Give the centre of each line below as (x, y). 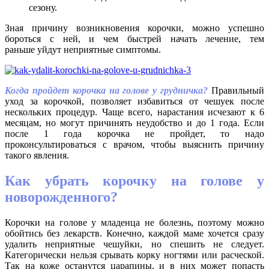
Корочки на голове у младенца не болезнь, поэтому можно (134, 223)
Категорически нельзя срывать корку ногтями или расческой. (134, 255)
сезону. (43, 8)
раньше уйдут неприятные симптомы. (83, 50)
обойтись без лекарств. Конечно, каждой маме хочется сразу (134, 234)
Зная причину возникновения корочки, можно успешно (134, 28)
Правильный (238, 91)
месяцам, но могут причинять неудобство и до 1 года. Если (134, 123)
